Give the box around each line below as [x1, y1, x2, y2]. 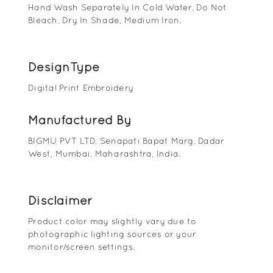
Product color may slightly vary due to [28, 216, 197, 227]
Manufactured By [28, 113, 132, 127]
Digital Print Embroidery [28, 83, 133, 93]
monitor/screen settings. [28, 242, 135, 252]
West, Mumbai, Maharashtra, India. [28, 149, 181, 159]
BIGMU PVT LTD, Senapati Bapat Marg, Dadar [28, 136, 225, 146]
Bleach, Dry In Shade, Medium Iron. [28, 15, 182, 26]
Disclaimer [28, 193, 93, 208]
